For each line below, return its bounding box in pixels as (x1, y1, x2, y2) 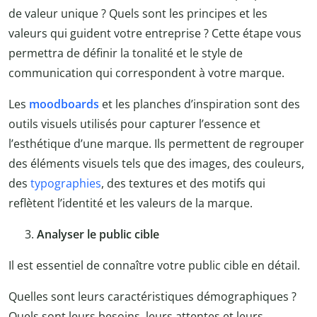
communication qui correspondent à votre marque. (8, 65, 284, 81)
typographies (30, 175, 101, 192)
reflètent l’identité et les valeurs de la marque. (8, 195, 253, 212)
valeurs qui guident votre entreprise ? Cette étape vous (8, 25, 301, 42)
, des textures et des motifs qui (101, 175, 265, 192)
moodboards (29, 96, 102, 113)
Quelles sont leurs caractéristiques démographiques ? (8, 289, 296, 305)
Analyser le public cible (37, 226, 162, 243)
